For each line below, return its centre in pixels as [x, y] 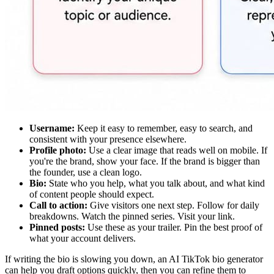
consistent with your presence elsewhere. [108, 139]
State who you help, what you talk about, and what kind [156, 183]
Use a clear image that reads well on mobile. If [177, 150]
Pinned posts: [57, 227]
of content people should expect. [92, 194]
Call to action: [58, 205]
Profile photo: [58, 150]
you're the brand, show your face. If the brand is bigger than [145, 161]
